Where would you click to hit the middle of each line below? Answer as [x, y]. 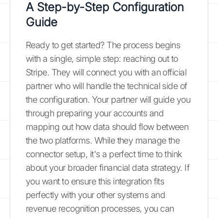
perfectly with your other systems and [96, 195]
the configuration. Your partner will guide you [108, 100]
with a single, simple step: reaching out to [102, 59]
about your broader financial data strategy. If [108, 168]
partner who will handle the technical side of [107, 86]
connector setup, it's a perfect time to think [104, 154]
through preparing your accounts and [95, 113]
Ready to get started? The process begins [103, 45]
